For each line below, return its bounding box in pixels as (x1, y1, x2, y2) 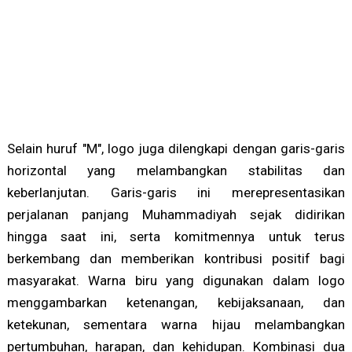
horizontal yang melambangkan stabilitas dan (6, 163, 346, 179)
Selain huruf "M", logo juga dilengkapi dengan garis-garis (6, 141, 346, 157)
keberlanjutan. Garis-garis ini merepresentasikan (6, 185, 346, 201)
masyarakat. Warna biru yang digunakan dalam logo (6, 273, 346, 289)
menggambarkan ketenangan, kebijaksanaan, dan (6, 295, 346, 311)
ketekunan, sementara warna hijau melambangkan (6, 317, 346, 333)
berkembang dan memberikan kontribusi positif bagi (6, 251, 346, 267)
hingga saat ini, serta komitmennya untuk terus (6, 229, 346, 245)
